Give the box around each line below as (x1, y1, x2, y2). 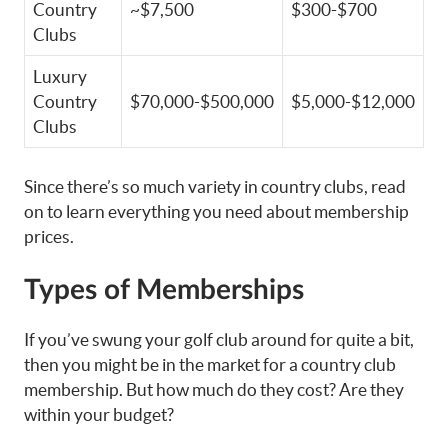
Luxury (33, 67, 87, 86)
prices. (24, 226, 74, 246)
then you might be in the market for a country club (24, 355, 396, 374)
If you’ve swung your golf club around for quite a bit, (24, 330, 414, 349)
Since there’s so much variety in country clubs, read (24, 176, 406, 196)
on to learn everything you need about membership (24, 201, 409, 221)
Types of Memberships (24, 276, 304, 304)
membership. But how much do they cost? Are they (24, 380, 404, 399)
